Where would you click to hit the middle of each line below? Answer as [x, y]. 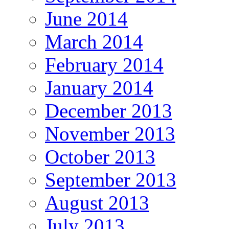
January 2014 [99, 88]
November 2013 [110, 134]
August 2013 [97, 203]
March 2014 [94, 42]
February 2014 [104, 65]
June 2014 [86, 19]
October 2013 [100, 157]
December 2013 [109, 111]
